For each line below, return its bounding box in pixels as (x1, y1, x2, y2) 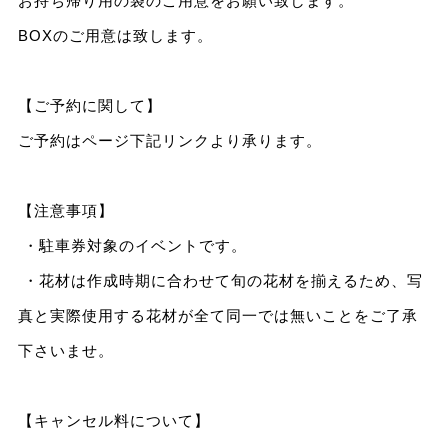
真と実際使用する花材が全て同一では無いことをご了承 (17, 306, 418, 324)
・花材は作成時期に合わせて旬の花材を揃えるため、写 (17, 271, 423, 289)
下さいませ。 (17, 341, 114, 359)
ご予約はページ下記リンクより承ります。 (17, 131, 322, 149)
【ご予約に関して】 (17, 96, 162, 114)
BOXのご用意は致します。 (17, 26, 213, 44)
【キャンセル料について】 (17, 411, 210, 429)
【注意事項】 (17, 201, 114, 219)
